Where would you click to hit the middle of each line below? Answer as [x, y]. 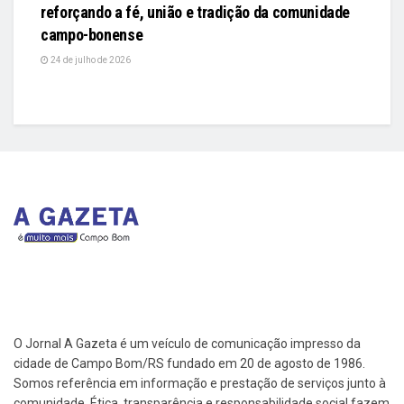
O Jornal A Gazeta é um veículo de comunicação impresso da [187, 343]
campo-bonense [92, 35]
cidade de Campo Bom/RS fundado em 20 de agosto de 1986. [189, 363]
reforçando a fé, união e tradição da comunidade [196, 13]
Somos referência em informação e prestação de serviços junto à [200, 383]
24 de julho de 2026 [90, 60]
